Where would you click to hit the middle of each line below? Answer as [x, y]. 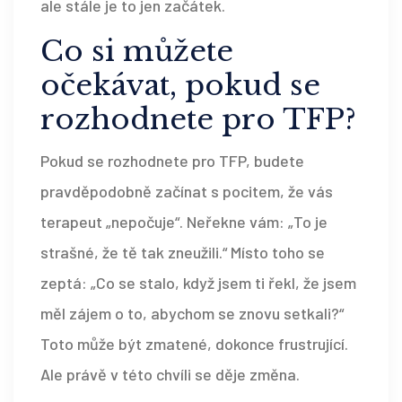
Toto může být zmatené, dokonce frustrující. [194, 343]
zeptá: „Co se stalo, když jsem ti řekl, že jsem [198, 282]
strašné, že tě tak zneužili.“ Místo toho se [183, 252]
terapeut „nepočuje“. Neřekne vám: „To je [184, 221]
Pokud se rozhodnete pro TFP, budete [172, 160]
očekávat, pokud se [180, 85]
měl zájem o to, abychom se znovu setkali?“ [192, 313]
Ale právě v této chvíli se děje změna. [170, 374]
